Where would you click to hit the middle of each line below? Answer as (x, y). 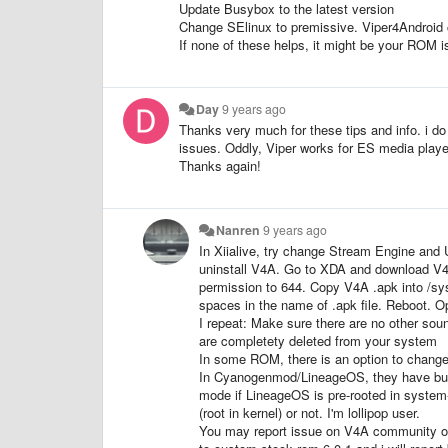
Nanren (238, 229)
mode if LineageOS (254, 394)
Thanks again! (220, 165)
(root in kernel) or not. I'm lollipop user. (309, 412)
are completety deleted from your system (318, 340)
